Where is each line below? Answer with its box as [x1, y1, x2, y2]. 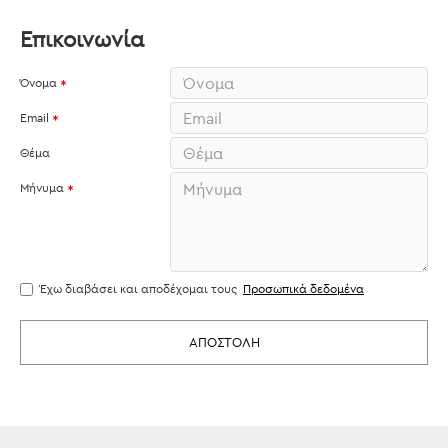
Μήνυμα [20, 180, 64, 195]
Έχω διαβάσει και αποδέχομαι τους [40, 281, 240, 296]
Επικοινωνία [20, 25, 144, 53]
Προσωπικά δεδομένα [243, 281, 364, 296]
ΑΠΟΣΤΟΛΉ [188, 334, 260, 350]
